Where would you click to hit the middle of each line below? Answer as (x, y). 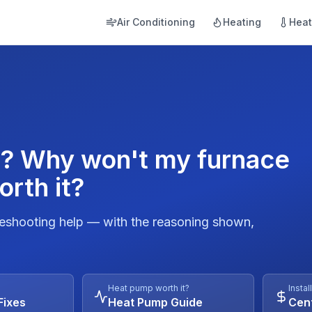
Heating (242, 22)
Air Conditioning (156, 22)
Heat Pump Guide (155, 302)
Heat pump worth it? (149, 288)
